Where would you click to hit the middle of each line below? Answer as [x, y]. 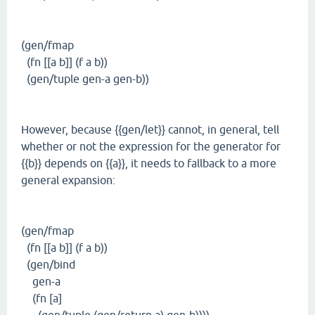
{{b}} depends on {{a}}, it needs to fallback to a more [149, 163]
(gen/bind [48, 264]
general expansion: [68, 180]
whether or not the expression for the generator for [151, 146]
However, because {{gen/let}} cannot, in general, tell [150, 129]
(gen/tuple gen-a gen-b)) [85, 79]
